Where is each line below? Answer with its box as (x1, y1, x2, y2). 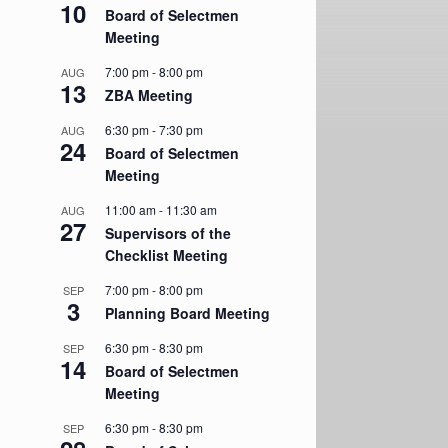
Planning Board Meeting (105, 303, 271, 323)
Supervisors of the (105, 223, 232, 243)
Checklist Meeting (105, 245, 229, 265)
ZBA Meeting (105, 85, 194, 105)
